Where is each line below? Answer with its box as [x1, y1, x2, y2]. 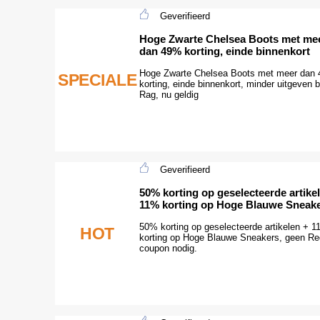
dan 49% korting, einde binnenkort [139, 44, 310, 57]
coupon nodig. [139, 242, 197, 254]
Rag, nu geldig [139, 89, 199, 100]
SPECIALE [58, 70, 136, 89]
